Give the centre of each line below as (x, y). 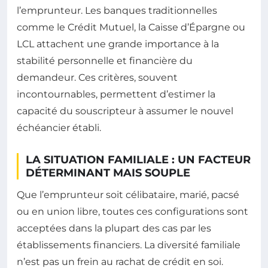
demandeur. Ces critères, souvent (97, 77)
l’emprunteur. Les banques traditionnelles (117, 10)
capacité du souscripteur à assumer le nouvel (125, 111)
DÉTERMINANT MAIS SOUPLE (108, 173)
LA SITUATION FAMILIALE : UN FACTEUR (138, 159)
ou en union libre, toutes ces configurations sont (133, 211)
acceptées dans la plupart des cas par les (114, 228)
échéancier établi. (59, 127)
